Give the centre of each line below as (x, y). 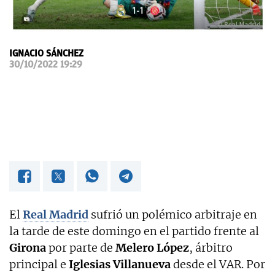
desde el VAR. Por (218, 264)
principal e (39, 264)
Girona (28, 247)
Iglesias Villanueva (120, 264)
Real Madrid (56, 214)
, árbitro (211, 247)
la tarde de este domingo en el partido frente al (134, 231)
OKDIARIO (39, 17)
